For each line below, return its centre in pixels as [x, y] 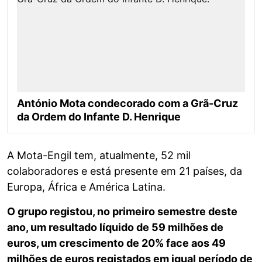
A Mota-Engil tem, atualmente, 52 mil [99, 156]
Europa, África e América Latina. [86, 187]
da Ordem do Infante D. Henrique [99, 117]
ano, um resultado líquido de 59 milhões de [115, 227]
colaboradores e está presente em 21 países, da [125, 171]
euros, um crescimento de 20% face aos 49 [116, 243]
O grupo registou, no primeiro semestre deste [122, 212]
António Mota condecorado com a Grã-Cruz [127, 104]
